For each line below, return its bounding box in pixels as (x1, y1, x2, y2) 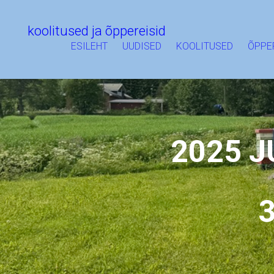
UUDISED (122, 40, 161, 52)
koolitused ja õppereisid (24, 23, 169, 39)
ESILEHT (71, 40, 108, 52)
